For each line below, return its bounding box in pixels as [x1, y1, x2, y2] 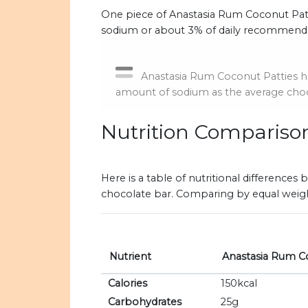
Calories [108, 277, 147, 290]
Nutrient [109, 250, 151, 263]
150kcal [221, 277, 257, 290]
